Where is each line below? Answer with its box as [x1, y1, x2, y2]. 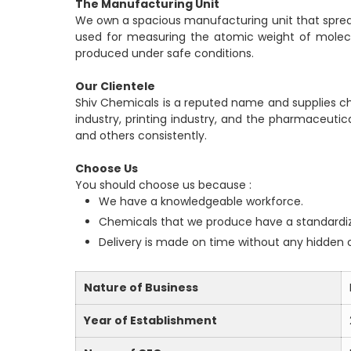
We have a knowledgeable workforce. [99, 194, 303, 209]
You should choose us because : [75, 177, 251, 193]
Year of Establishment [84, 313, 217, 328]
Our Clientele [75, 78, 155, 94]
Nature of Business [84, 280, 198, 295]
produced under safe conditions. [75, 45, 254, 61]
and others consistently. [75, 128, 207, 143]
